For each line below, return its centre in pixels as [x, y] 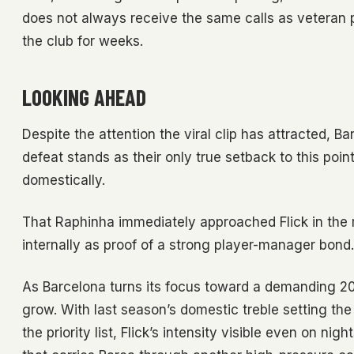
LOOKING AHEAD [84, 98]
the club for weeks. [83, 41]
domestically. [64, 181]
